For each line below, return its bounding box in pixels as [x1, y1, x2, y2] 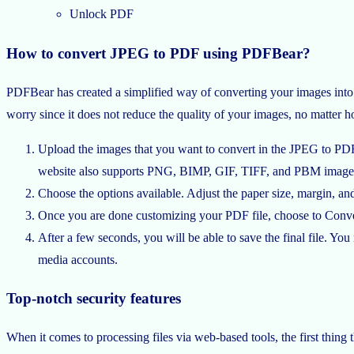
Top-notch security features [6, 290, 181, 307]
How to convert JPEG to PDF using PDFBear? [6, 45, 311, 62]
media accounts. [38, 252, 118, 266]
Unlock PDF [70, 7, 134, 21]
